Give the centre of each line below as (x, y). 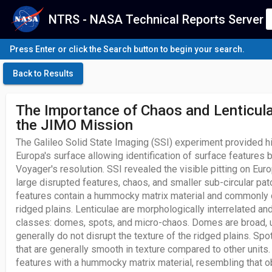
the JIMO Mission (74, 125)
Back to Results (43, 73)
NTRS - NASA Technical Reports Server (156, 19)
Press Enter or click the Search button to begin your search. (127, 49)
